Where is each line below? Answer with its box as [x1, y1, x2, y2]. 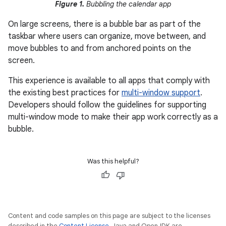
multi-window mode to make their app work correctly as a [8, 111, 218, 122]
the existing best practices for [8, 87, 122, 98]
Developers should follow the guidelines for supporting [8, 99, 206, 110]
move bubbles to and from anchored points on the [8, 43, 191, 53]
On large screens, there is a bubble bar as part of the [8, 19, 201, 29]
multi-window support [122, 87, 200, 98]
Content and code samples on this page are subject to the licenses [8, 211, 210, 220]
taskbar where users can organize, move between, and [8, 31, 206, 41]
